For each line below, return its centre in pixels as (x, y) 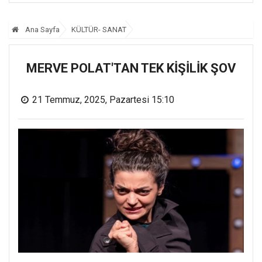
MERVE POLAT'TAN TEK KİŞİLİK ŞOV (131, 68)
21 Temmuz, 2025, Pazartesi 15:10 (103, 100)
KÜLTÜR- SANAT (99, 30)
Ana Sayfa (42, 30)
